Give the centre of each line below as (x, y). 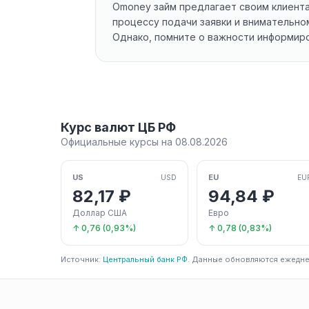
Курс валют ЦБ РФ (118, 127)
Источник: (82, 259)
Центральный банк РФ (145, 259)
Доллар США (100, 213)
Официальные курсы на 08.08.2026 (144, 142)
